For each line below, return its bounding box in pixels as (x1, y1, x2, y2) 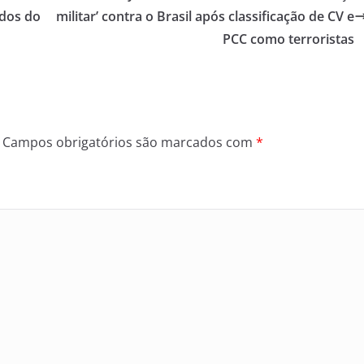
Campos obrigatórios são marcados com (2, 133, 256, 152)
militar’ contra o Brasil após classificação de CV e (56, 7, 354, 26)
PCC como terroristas (223, 30, 354, 49)
